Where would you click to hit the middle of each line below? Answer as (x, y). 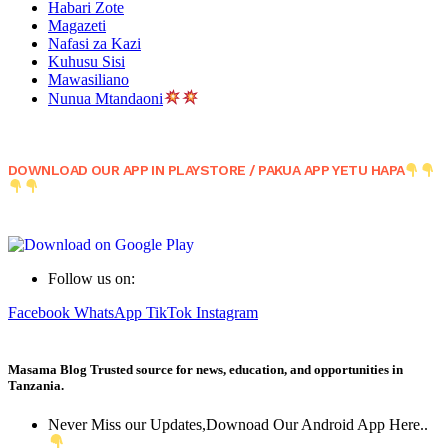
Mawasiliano (88, 80)
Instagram (227, 312)
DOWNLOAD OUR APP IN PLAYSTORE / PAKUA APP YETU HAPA (206, 170)
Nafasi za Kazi (94, 44)
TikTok (169, 312)
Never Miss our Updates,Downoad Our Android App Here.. (238, 424)
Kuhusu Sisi (86, 62)
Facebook (39, 312)
